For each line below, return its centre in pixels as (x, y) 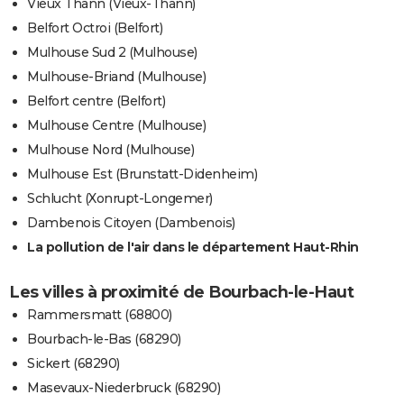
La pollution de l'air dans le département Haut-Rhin (193, 248)
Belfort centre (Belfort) (96, 101)
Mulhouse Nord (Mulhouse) (110, 150)
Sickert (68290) (73, 364)
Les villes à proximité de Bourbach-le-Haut (181, 293)
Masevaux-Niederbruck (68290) (124, 388)
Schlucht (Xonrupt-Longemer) (120, 199)
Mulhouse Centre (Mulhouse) (116, 126)
